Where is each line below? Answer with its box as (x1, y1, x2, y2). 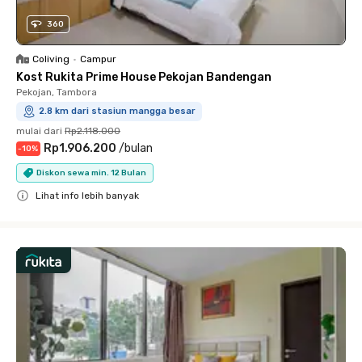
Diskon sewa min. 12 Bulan (36, 167, 146, 178)
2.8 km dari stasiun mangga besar (39, 106, 196, 117)
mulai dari (16, 125, 62, 137)
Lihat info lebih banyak (36, 190, 139, 202)
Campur (80, 53, 116, 65)
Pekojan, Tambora (16, 86, 97, 99)
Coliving (32, 53, 69, 65)
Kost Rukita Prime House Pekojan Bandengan (16, 70, 271, 85)
